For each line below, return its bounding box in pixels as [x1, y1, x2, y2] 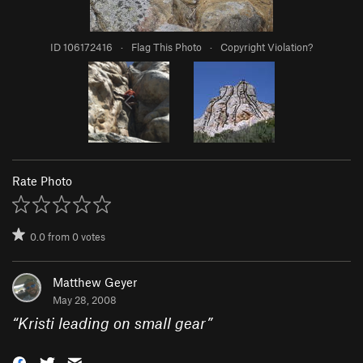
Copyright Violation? [220, 41, 313, 54]
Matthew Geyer [53, 275, 137, 290]
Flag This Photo [131, 41, 202, 54]
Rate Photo [12, 173, 72, 189]
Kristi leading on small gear [18, 314, 207, 333]
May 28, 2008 [53, 293, 117, 307]
